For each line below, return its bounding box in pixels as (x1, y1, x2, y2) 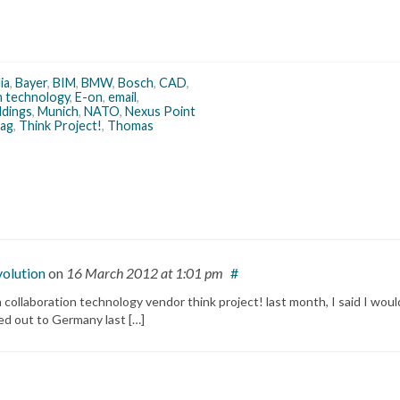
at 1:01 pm (161, 264, 223, 281)
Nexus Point (125, 104, 196, 119)
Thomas (107, 118, 154, 133)
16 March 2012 (66, 264, 161, 281)
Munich (37, 104, 79, 119)
